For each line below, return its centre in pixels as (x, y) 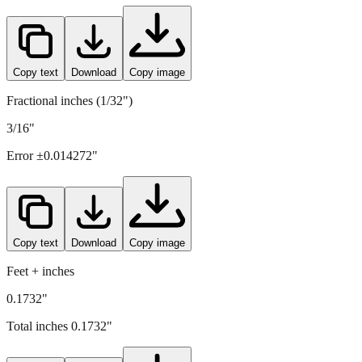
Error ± (25, 183)
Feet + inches (40, 299)
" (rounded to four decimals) (166, 13)
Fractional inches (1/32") (69, 128)
